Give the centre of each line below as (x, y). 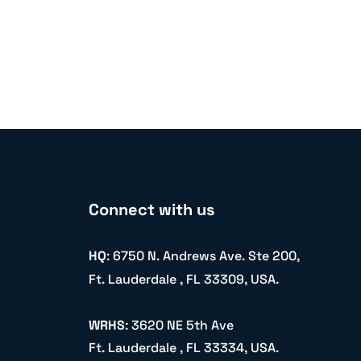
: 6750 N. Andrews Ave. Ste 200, (203, 256)
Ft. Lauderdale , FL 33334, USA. (183, 348)
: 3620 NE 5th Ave (179, 326)
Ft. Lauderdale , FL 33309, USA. (183, 280)
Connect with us (151, 210)
